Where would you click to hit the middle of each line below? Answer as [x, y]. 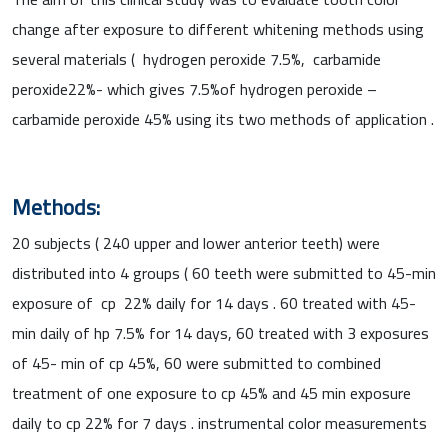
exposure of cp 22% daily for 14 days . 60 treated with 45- [214, 302]
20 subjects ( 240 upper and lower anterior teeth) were [196, 242]
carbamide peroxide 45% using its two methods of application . [223, 118]
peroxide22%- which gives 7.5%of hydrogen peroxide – [194, 88]
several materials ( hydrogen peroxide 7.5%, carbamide [196, 58]
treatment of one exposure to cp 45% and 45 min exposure [211, 392]
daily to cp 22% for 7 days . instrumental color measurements [219, 422]
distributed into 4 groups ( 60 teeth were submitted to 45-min [224, 272]
